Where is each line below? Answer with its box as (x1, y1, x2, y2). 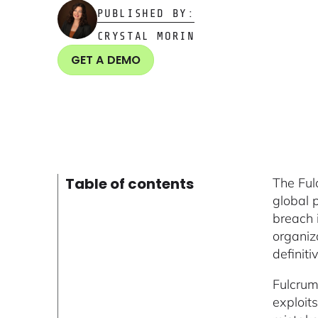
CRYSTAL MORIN (97, 29, 195, 43)
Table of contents (65, 174, 194, 194)
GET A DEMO (70, 51, 141, 68)
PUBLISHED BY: (97, 6, 195, 20)
